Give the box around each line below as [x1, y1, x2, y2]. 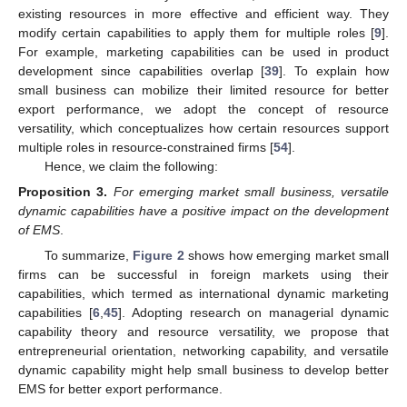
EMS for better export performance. [18, 382, 223, 397]
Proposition [18, 184, 91, 200]
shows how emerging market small [184, 248, 390, 263]
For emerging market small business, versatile [113, 184, 390, 200]
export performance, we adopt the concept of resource [18, 102, 389, 117]
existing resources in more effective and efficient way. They [18, 6, 389, 22]
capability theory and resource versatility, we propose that [18, 324, 389, 340]
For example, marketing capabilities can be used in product [18, 45, 389, 60]
